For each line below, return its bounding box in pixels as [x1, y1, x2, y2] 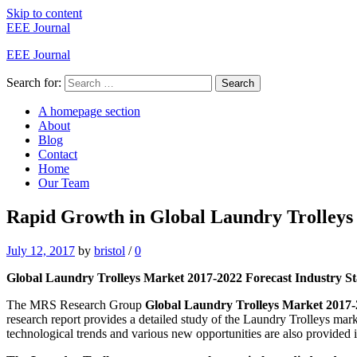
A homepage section [38, 104, 140, 118]
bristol [94, 243, 125, 257]
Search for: [6, 76, 61, 89]
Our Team [38, 176, 89, 190]
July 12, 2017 [6, 243, 75, 257]
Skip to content [6, 6, 82, 20]
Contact [38, 147, 77, 161]
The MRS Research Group [6, 297, 145, 312]
